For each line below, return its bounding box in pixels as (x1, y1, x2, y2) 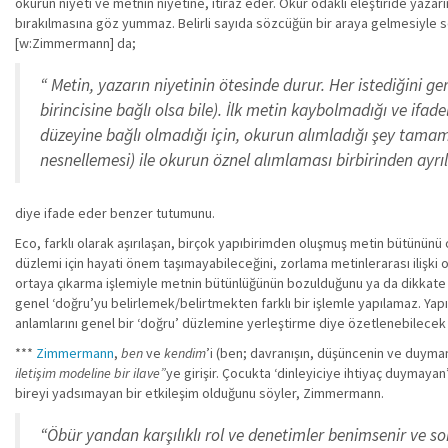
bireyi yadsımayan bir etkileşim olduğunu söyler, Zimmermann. (15, 384, 384, 402)
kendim (164, 344, 206, 362)
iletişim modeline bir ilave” (15, 364, 166, 382)
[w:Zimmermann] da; (15, 34, 136, 52)
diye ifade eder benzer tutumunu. (15, 204, 215, 222)
